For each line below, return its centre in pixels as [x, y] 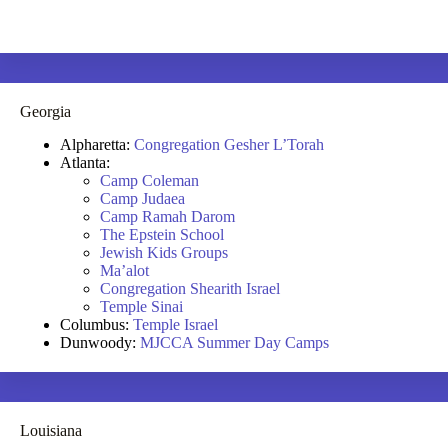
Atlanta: [85, 163]
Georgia [45, 112]
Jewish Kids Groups [164, 253]
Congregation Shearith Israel [190, 289]
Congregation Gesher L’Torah [229, 145]
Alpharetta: [97, 145]
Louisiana [51, 431]
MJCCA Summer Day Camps [234, 343]
